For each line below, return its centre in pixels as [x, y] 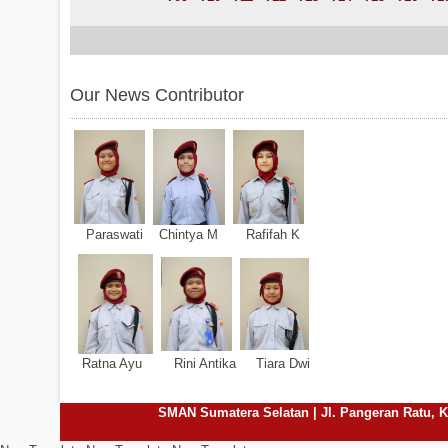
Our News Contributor [157, 95]
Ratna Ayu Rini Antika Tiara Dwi [210, 363]
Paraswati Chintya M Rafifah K [221, 234]
